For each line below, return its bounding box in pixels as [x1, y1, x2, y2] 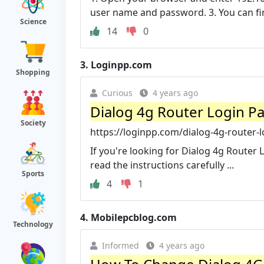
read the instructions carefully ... [90, 158, 234, 171]
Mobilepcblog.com [91, 210, 177, 224]
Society [20, 118, 46, 128]
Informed [102, 239, 139, 251]
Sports [22, 169, 44, 179]
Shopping [16, 67, 50, 77]
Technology [13, 219, 53, 229]
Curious [102, 87, 133, 98]
